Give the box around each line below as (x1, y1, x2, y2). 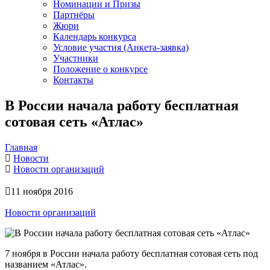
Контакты (53, 75, 93, 85)
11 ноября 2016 (11, 186, 73, 196)
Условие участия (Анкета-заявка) (53, 42, 189, 52)
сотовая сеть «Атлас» (5, 113, 143, 130)
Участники (53, 53, 98, 63)
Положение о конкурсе (53, 64, 148, 74)
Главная (5, 142, 37, 152)
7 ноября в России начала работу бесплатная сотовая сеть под (5, 248, 258, 259)
